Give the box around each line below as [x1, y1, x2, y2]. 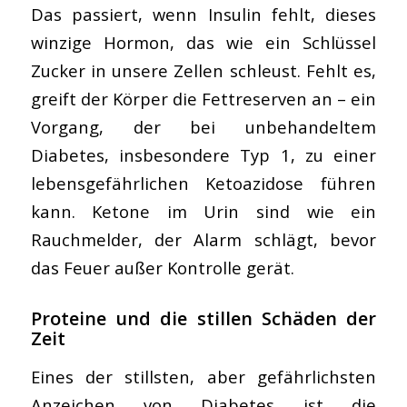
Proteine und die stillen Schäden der [30, 305, 377, 331]
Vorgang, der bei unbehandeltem [30, 114, 377, 138]
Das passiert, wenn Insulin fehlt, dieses [30, 2, 377, 25]
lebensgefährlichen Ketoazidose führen [30, 171, 377, 194]
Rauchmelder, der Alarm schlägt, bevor [30, 227, 377, 251]
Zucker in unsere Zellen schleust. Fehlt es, [30, 58, 377, 82]
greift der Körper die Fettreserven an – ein [30, 86, 377, 110]
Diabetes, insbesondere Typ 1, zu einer [30, 143, 377, 166]
